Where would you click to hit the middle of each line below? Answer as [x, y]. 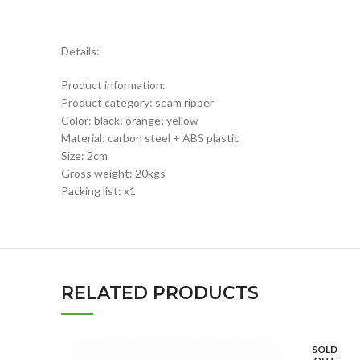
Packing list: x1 [98, 191]
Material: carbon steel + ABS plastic [150, 138]
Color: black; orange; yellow [130, 120]
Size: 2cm [84, 155]
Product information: [113, 85]
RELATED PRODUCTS [160, 293]
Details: [80, 51]
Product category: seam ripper [137, 102]
